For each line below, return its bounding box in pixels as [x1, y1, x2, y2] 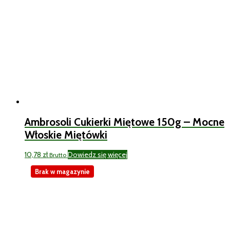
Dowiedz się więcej [68, 150, 127, 160]
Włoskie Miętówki [25, 128, 107, 141]
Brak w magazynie [35, 167, 90, 176]
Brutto [49, 151, 66, 159]
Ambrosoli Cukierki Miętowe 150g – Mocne [25, 115, 224, 128]
